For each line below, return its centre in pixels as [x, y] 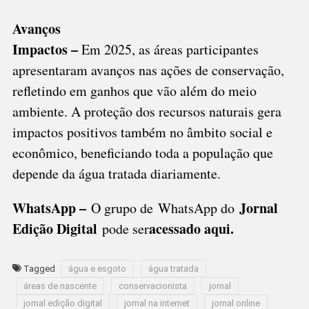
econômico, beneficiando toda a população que [142, 153]
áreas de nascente [60, 286]
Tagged [40, 269]
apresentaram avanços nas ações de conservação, [148, 70]
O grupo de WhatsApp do [165, 208]
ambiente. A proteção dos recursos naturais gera [147, 112]
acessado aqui [189, 229]
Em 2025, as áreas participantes [168, 50]
